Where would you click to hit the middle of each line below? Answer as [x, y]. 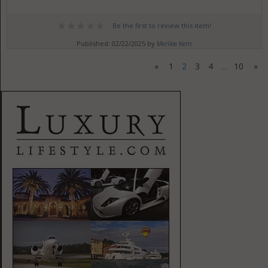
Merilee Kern [175, 44]
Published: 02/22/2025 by [117, 43]
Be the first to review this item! [162, 25]
